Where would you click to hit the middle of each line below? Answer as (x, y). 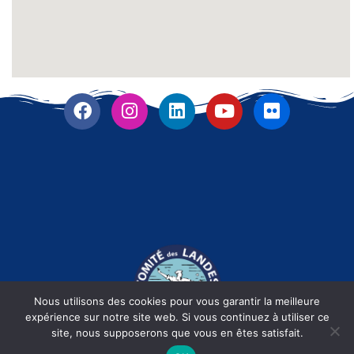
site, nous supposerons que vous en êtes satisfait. (177, 333)
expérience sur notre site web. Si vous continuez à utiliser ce (177, 317)
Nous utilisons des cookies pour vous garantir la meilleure (177, 301)
